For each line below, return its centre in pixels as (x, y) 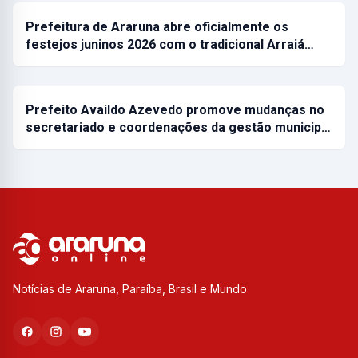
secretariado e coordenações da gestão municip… (178, 128)
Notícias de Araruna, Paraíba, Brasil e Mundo (130, 289)
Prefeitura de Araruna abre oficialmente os (157, 27)
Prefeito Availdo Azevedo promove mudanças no (175, 110)
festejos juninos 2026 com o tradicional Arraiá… (170, 45)
